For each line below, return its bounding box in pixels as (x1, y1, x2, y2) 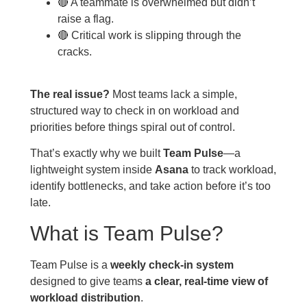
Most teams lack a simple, (109, 88, 237, 100)
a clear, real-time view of (145, 275, 268, 287)
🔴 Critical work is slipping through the (57, 29, 241, 41)
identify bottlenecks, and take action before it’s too (29, 180, 271, 193)
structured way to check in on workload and (29, 104, 239, 116)
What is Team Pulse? (29, 221, 223, 245)
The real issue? (29, 88, 110, 100)
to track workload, (188, 164, 276, 176)
